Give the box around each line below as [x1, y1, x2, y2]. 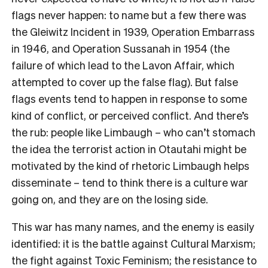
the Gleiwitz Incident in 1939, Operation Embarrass [11, 24, 255, 38]
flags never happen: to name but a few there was [11, 7, 246, 22]
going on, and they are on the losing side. [11, 191, 208, 206]
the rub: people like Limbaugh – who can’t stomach [11, 124, 255, 139]
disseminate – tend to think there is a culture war [11, 175, 248, 189]
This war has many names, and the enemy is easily [11, 219, 254, 233]
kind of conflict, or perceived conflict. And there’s [11, 108, 249, 122]
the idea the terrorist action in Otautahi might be [11, 141, 246, 156]
